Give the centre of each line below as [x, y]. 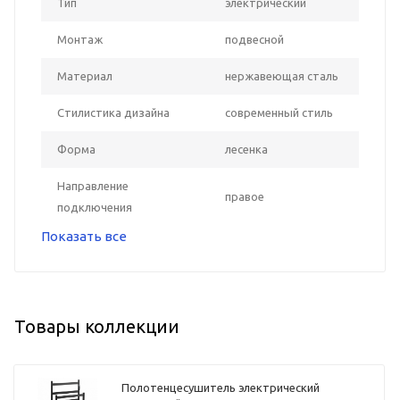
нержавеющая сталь [282, 75]
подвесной [254, 39]
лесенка [246, 149]
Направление [93, 185]
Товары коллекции [97, 326]
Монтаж [80, 39]
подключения [95, 207]
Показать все [84, 236]
